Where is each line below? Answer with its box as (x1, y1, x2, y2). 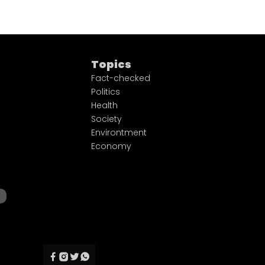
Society (91, 113, 122, 125)
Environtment (91, 127, 147, 139)
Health (91, 99, 118, 112)
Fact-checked (91, 72, 150, 85)
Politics (91, 86, 120, 98)
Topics (91, 57, 131, 72)
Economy (91, 140, 131, 153)
